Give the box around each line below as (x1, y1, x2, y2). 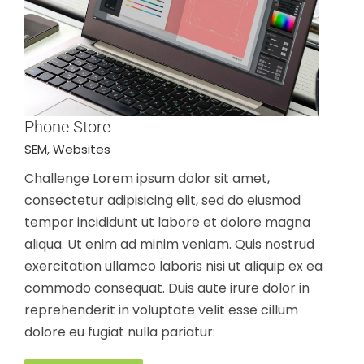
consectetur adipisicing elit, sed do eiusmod (24, 191, 301, 210)
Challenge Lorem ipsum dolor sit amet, (24, 169, 270, 188)
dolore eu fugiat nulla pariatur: (24, 323, 215, 342)
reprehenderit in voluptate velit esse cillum (24, 301, 298, 320)
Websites (53, 141, 110, 158)
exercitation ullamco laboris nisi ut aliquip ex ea (24, 257, 323, 276)
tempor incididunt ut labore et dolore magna (24, 213, 310, 232)
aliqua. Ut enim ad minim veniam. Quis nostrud (24, 235, 314, 254)
